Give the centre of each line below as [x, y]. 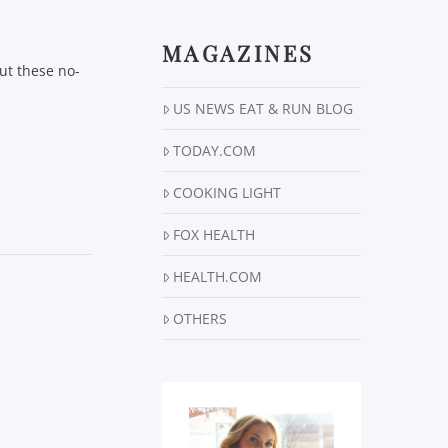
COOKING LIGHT [227, 193]
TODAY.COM [215, 151]
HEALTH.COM [218, 277]
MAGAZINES [238, 53]
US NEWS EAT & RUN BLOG [263, 109]
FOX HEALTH [214, 235]
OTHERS [200, 319]
